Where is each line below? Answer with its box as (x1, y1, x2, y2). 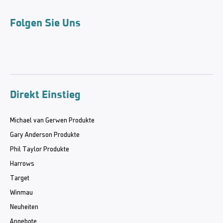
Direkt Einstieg (10, 87, 81, 101)
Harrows (10, 160, 34, 168)
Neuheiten (10, 203, 38, 211)
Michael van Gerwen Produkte (10, 116, 95, 124)
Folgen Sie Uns (10, 15, 81, 29)
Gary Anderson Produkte (10, 131, 80, 139)
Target (10, 174, 29, 182)
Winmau (10, 189, 33, 197)
